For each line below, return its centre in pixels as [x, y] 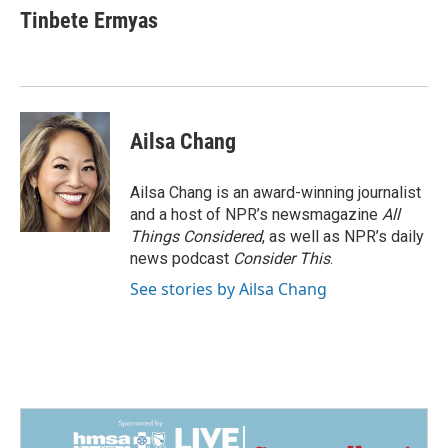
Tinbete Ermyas [89, 20]
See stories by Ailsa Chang [228, 289]
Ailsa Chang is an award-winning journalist [275, 192]
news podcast [181, 258]
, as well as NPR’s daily [343, 236]
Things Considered [196, 236]
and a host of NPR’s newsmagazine [256, 214]
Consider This [281, 258]
